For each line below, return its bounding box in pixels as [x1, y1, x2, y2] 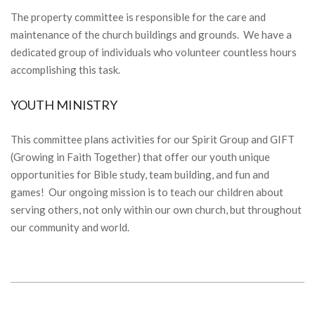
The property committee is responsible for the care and [11, 10, 266, 23]
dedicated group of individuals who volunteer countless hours [11, 45, 297, 58]
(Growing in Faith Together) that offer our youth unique [11, 150, 270, 163]
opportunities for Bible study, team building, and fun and [11, 167, 269, 181]
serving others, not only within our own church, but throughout [11, 202, 302, 216]
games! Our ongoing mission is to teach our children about [11, 185, 283, 198]
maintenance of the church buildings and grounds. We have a [11, 27, 292, 41]
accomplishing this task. [11, 63, 120, 76]
